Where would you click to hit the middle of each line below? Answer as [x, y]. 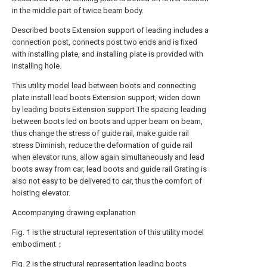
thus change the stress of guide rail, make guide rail [100, 133]
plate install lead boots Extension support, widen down [106, 97]
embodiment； [38, 244]
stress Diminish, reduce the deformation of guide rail [102, 145]
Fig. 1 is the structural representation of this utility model [108, 232]
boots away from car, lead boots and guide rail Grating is [109, 169]
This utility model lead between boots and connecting [104, 86]
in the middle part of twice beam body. [78, 10]
